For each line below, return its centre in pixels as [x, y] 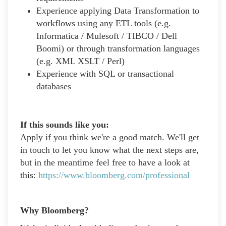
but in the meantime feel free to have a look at [105, 162]
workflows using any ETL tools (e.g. [104, 23]
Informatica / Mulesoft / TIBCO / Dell [107, 36]
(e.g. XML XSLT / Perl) [80, 61]
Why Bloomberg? [54, 210]
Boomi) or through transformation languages [118, 48]
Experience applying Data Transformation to [118, 10]
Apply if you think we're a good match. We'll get [110, 137]
